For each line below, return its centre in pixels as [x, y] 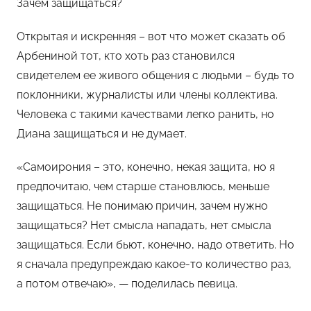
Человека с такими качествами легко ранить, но [145, 114]
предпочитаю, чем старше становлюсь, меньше [143, 186]
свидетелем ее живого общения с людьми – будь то [155, 75]
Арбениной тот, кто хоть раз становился [126, 56]
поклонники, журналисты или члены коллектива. [147, 94]
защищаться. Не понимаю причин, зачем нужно [142, 205]
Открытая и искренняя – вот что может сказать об [151, 36]
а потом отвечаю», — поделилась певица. [127, 283]
